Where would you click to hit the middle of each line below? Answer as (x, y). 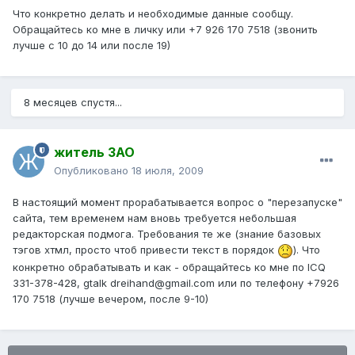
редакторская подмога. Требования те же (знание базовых (167, 234)
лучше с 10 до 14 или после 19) (92, 45)
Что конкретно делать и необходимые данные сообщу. (153, 13)
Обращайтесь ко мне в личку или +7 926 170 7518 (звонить (165, 29)
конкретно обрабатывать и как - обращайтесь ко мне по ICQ (169, 267)
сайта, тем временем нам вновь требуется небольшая (155, 218)
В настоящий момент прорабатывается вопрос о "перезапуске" (177, 202)
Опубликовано (93, 171)
